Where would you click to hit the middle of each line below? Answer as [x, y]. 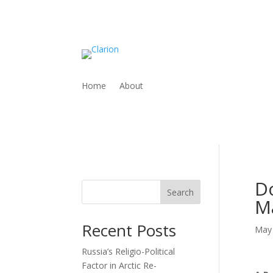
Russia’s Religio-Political [129, 251]
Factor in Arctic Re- [119, 265]
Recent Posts [129, 230]
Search [181, 192]
